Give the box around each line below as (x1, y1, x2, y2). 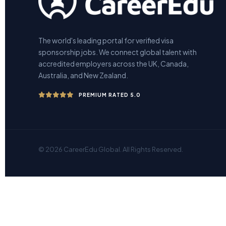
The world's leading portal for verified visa (38, 35, 174, 45)
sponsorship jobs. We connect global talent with (38, 47, 197, 56)
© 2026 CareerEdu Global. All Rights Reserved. (38, 145, 184, 153)
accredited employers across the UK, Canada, (38, 59, 189, 68)
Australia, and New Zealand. (38, 70, 129, 80)
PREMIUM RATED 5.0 (79, 91, 141, 98)
